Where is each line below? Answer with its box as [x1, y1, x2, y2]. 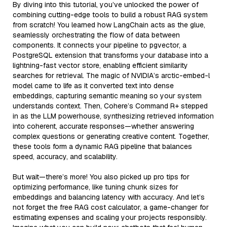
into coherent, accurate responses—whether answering [13, 121, 194, 131]
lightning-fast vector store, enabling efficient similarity [13, 60, 188, 70]
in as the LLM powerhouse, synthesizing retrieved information [13, 111, 214, 121]
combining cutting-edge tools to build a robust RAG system [13, 10, 208, 19]
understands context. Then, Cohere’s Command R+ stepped [13, 101, 208, 110]
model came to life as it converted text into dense [13, 81, 174, 90]
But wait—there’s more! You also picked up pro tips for [13, 172, 190, 181]
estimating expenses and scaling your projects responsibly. [13, 212, 207, 222]
